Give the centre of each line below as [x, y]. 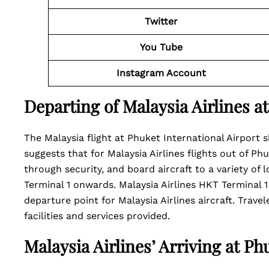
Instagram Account [161, 73]
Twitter [161, 21]
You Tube [161, 47]
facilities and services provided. [100, 216]
